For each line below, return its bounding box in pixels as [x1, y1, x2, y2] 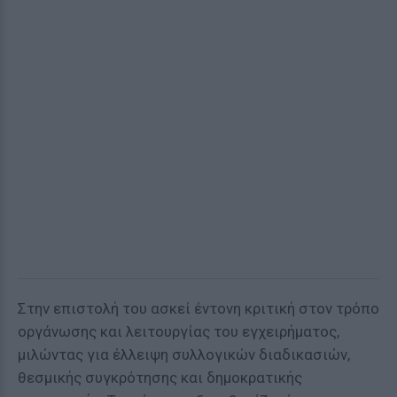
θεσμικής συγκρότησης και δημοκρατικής [18, 369, 302, 386]
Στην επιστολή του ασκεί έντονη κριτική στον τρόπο [18, 300, 379, 317]
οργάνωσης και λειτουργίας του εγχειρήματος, [18, 323, 339, 340]
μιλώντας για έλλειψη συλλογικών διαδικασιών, [18, 346, 350, 363]
